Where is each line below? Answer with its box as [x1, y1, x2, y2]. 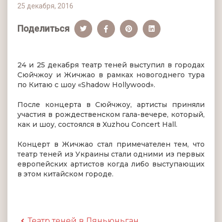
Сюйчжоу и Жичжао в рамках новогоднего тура [17, 70, 205, 79]
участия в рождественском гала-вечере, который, [17, 110, 205, 119]
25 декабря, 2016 [17, 2, 73, 10]
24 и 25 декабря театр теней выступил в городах [17, 60, 205, 69]
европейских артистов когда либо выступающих [17, 160, 205, 168]
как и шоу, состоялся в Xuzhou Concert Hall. [17, 120, 177, 129]
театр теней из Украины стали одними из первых [17, 150, 205, 159]
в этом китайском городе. [17, 169, 113, 178]
